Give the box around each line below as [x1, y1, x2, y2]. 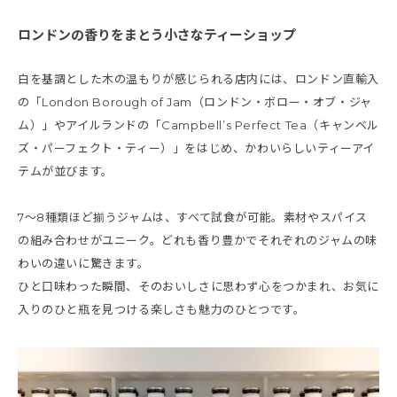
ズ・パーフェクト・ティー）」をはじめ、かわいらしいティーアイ [18, 140, 376, 155]
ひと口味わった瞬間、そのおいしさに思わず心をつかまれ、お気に [18, 278, 379, 293]
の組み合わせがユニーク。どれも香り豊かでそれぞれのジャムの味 [18, 232, 378, 247]
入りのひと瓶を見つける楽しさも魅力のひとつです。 [18, 301, 306, 316]
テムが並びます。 [18, 163, 113, 178]
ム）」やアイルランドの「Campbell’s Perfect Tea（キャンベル [18, 117, 380, 132]
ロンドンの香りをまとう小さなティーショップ [18, 26, 296, 43]
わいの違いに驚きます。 [18, 255, 150, 270]
